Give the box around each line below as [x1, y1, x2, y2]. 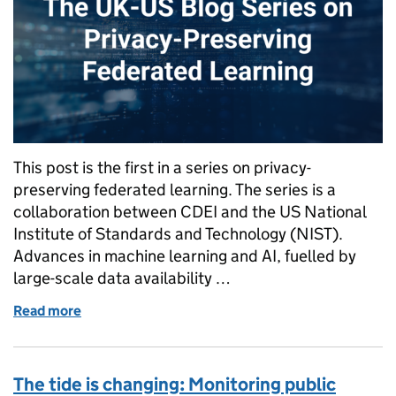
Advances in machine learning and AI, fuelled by [13, 245, 356, 266]
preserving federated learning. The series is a [13, 179, 336, 200]
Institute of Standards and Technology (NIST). [13, 223, 343, 244]
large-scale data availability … [13, 267, 231, 288]
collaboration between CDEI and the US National [13, 201, 366, 222]
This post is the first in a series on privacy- [13, 156, 311, 178]
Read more [13, 301, 81, 319]
